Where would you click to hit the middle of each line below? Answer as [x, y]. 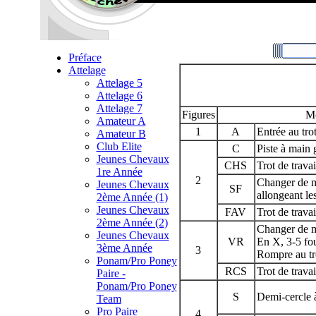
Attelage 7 [119, 109]
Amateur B [121, 134]
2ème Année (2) [132, 223]
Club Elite [119, 147]
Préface [85, 58]
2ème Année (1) [132, 197]
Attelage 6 [119, 96]
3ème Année [124, 248]
